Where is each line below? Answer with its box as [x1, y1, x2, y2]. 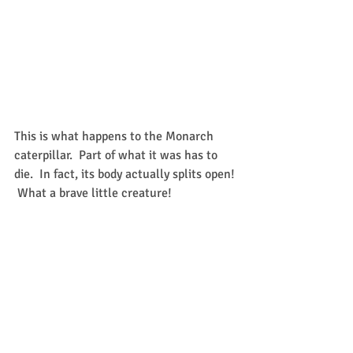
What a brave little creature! [14, 184, 172, 201]
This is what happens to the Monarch [14, 128, 217, 144]
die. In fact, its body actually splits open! [14, 165, 238, 182]
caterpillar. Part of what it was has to [14, 147, 221, 163]
